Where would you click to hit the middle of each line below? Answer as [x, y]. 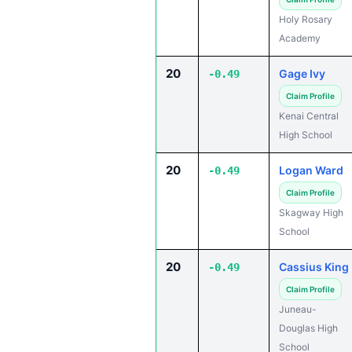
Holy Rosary [306, 19]
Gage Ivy [302, 73]
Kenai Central [309, 116]
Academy [300, 38]
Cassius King [314, 267]
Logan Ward [311, 170]
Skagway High [311, 213]
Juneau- [298, 309]
